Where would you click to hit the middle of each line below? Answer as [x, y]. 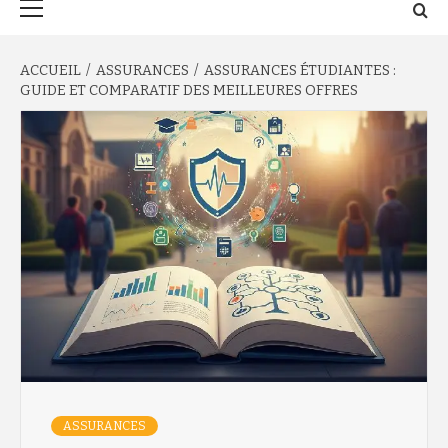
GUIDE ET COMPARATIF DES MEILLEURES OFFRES [189, 90]
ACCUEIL [50, 70]
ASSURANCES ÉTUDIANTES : [300, 70]
